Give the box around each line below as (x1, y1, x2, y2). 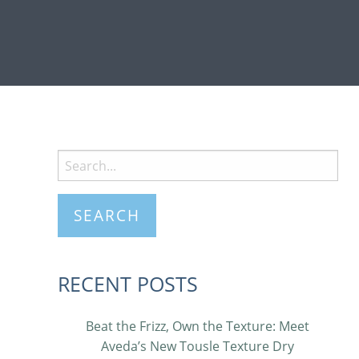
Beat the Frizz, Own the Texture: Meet (86, 317, 310, 335)
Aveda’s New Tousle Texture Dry (101, 337, 295, 355)
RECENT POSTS (58, 269, 198, 297)
